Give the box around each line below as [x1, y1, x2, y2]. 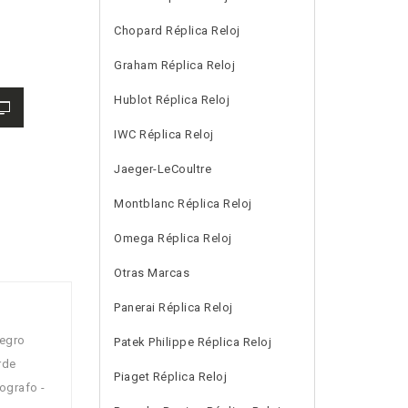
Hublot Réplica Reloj [114, 93, 230, 107]
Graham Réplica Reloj [114, 58, 236, 72]
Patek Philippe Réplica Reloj [114, 335, 272, 349]
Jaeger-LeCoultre [114, 162, 212, 176]
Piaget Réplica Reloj [114, 370, 228, 383]
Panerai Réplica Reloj [114, 301, 233, 314]
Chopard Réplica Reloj [114, 24, 240, 37]
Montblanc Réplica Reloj [114, 197, 252, 210]
